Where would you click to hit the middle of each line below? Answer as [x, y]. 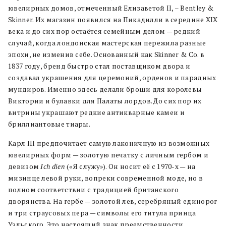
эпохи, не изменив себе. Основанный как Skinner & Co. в [106, 55]
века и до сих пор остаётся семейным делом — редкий [104, 32]
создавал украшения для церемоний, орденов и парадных [112, 78]
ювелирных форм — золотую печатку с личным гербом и [108, 155]
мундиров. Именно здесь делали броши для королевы [105, 90]
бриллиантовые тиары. [49, 124]
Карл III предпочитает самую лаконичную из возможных [109, 144]
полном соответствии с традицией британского [93, 190]
